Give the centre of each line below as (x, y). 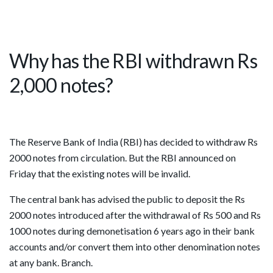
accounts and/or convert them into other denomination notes (135, 246)
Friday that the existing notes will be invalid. (100, 173)
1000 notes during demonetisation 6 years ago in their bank (132, 230)
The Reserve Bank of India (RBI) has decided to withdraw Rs (133, 141)
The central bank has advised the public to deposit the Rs (127, 199)
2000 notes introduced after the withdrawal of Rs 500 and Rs (135, 214)
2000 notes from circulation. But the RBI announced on (122, 157)
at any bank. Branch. (51, 262)
